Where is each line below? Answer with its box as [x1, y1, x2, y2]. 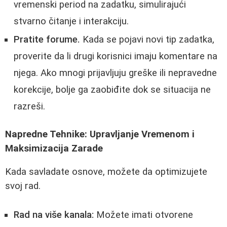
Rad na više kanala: [14, 209, 94, 221]
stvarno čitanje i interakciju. [14, 16, 129, 27]
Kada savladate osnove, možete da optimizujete [5, 166, 207, 178]
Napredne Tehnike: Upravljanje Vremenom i [5, 128, 195, 140]
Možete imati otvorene [94, 209, 193, 221]
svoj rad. [5, 180, 41, 192]
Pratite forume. [14, 34, 80, 46]
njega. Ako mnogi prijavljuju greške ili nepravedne [14, 67, 217, 79]
